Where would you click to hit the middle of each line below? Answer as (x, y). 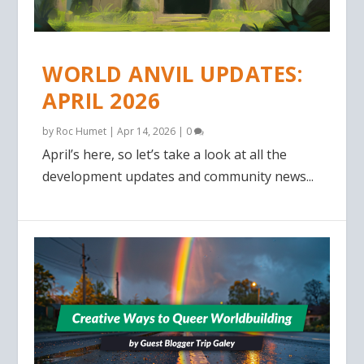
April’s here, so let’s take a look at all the (165, 154)
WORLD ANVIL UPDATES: (173, 74)
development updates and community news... (178, 176)
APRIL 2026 (102, 100)
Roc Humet (82, 131)
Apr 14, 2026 (147, 131)
